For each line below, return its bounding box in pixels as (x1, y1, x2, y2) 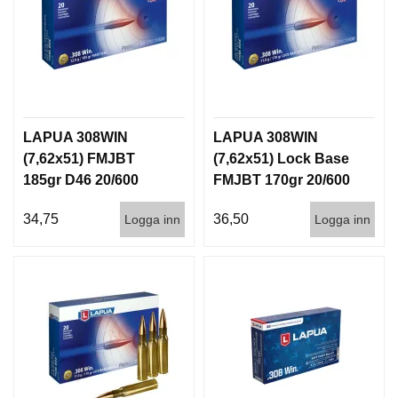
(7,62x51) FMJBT (23, 150, 135, 166)
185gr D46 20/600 (23, 171, 139, 187)
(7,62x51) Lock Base (213, 150, 349, 166)
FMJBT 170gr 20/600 (213, 171, 350, 187)
